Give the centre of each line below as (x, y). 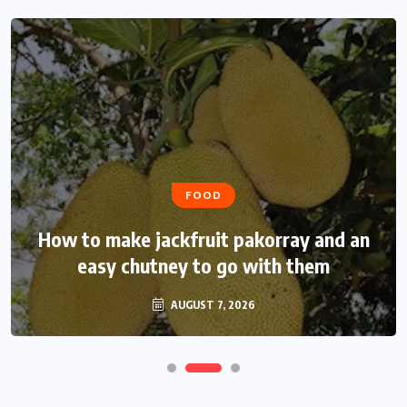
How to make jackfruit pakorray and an (203, 239)
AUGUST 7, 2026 (211, 305)
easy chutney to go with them (203, 266)
